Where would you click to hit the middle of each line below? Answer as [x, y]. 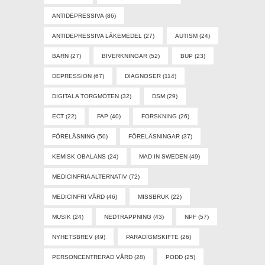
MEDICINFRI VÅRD [78, 197]
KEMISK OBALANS [79, 157]
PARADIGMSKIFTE [152, 237]
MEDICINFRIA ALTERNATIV [90, 177]
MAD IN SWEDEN [163, 157]
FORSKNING [159, 117]
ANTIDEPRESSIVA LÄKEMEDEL [97, 36]
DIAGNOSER [143, 76]
